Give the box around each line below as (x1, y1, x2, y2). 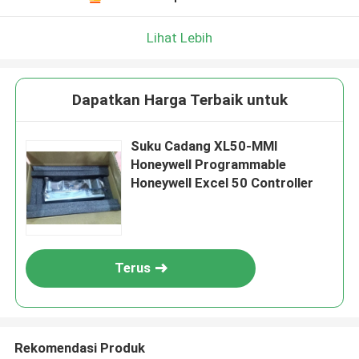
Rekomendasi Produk (14, 339, 145, 356)
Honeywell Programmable (131, 156, 287, 173)
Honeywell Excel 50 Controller (131, 175, 314, 192)
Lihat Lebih (147, 29, 212, 46)
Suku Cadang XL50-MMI (131, 138, 279, 155)
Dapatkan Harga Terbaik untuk (71, 91, 288, 110)
